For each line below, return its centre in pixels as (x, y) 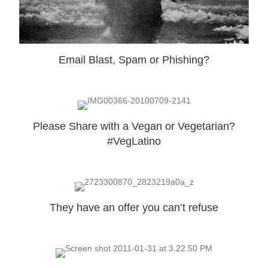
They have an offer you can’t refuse (134, 208)
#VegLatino (134, 141)
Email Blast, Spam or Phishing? (134, 60)
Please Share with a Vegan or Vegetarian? (134, 127)
